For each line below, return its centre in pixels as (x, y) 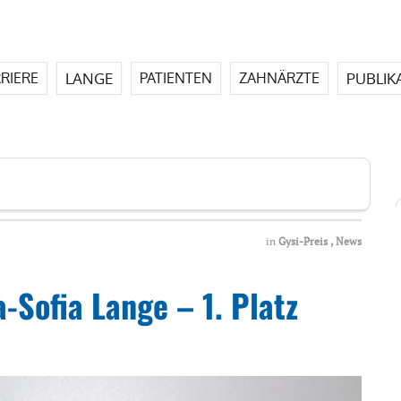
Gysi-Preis (303, 241)
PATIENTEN (176, 78)
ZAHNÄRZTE (279, 78)
